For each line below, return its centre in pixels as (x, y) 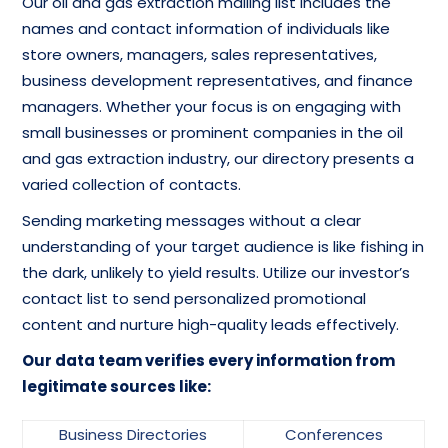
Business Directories (133, 434)
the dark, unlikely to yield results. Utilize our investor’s (216, 272)
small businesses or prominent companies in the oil (213, 132)
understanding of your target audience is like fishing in (223, 246)
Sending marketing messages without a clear (192, 220)
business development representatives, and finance (218, 80)
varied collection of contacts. (132, 184)
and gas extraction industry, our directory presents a (218, 158)
